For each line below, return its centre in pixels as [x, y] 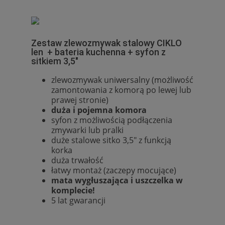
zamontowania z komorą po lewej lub [121, 90]
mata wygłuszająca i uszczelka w [117, 180]
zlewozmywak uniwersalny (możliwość [122, 80]
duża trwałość [77, 160]
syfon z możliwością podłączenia [112, 120]
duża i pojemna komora [99, 110]
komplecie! [73, 190]
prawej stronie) [80, 100]
